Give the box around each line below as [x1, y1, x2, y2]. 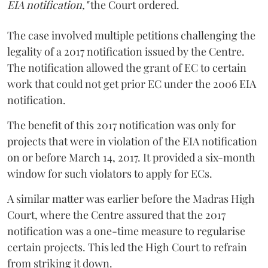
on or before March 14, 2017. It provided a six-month [7, 150, 255, 165]
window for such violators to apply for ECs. [7, 166, 212, 181]
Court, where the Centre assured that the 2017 [7, 208, 226, 223]
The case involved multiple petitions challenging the [7, 28, 255, 43]
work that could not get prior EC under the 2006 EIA [7, 77, 256, 92]
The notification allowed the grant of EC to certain [7, 60, 246, 75]
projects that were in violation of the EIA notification [7, 134, 257, 149]
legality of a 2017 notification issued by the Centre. [7, 44, 245, 59]
